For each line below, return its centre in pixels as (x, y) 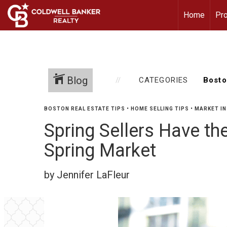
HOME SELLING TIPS (160, 109)
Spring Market (100, 150)
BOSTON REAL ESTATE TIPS (85, 109)
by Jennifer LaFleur (87, 175)
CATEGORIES (163, 80)
